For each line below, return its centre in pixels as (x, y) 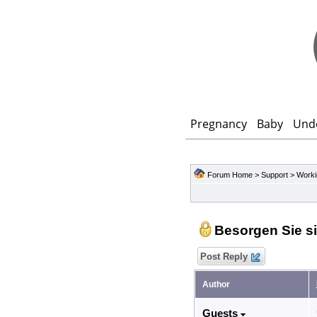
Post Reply (224, 257)
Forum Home (230, 175)
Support (274, 175)
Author (216, 285)
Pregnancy (219, 124)
